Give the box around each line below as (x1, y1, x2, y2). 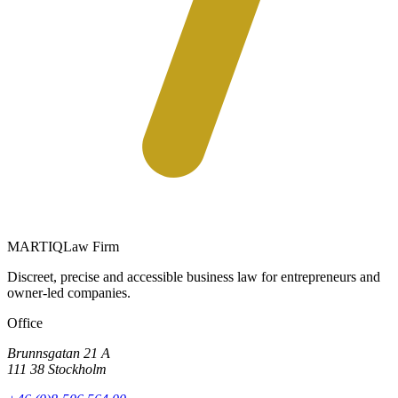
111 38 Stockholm (7, 362, 107, 378)
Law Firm (63, 239, 119, 255)
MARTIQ (7, 239, 63, 255)
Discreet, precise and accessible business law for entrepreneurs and (7, 269, 380, 285)
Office (7, 315, 43, 331)
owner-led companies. (7, 285, 131, 301)
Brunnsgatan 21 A (7, 346, 110, 362)
